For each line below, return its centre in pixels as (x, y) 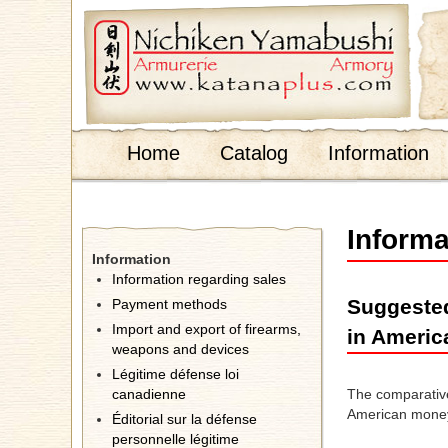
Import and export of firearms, (206, 329)
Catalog (254, 153)
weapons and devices (180, 349)
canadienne (149, 394)
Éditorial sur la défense (184, 419)
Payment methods (169, 304)
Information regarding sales (199, 279)
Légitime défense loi (175, 374)
